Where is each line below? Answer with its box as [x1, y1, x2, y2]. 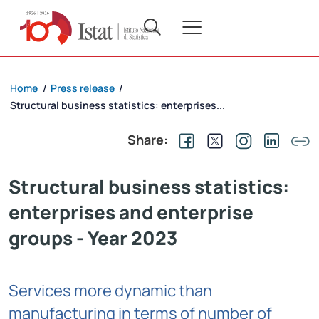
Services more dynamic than [9, 280, 212, 302]
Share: [127, 131, 168, 149]
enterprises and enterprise [9, 199, 253, 226]
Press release [51, 81, 115, 95]
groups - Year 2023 [9, 225, 177, 251]
